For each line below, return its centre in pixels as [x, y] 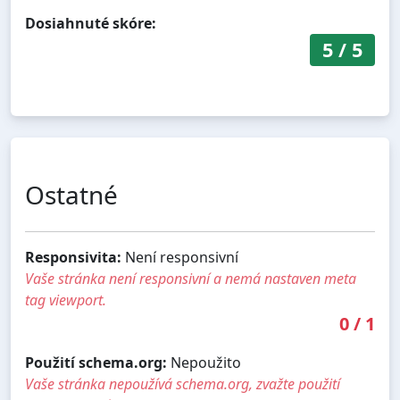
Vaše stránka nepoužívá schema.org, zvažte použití [183, 383]
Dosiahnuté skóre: [91, 23]
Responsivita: [73, 257]
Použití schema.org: [96, 362]
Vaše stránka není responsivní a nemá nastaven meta [191, 278]
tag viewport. [66, 300]
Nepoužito [204, 362]
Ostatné [71, 194]
